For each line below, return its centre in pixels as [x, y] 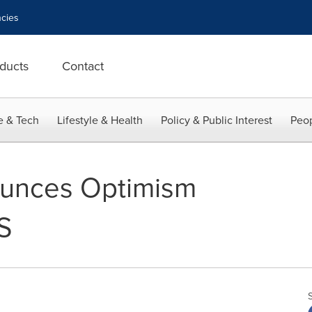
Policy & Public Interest [217, 120]
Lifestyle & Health [100, 120]
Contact [83, 66]
